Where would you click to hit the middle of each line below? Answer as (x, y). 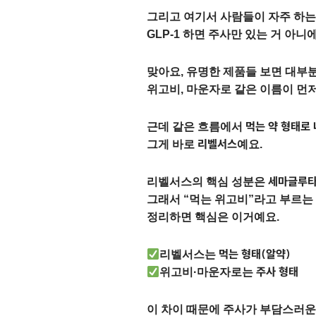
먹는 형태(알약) (255, 254)
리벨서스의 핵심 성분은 (207, 182)
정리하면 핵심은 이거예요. (213, 217)
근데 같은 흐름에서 (196, 127)
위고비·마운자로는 (208, 272)
